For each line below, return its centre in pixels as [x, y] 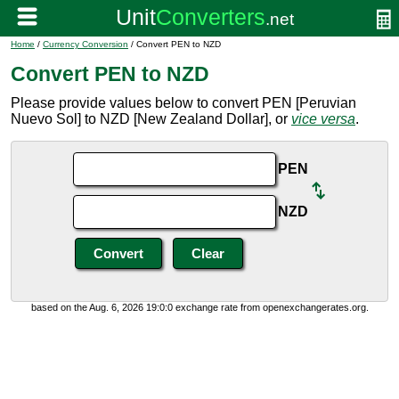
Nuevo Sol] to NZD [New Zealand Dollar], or [151, 119]
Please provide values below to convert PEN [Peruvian [183, 103]
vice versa [323, 119]
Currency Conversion [85, 44]
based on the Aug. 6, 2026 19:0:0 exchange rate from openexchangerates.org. [199, 307]
